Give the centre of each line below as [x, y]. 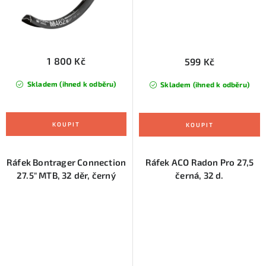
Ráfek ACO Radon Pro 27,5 [199, 162]
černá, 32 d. [199, 175]
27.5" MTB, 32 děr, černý [66, 175]
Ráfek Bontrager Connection [66, 162]
